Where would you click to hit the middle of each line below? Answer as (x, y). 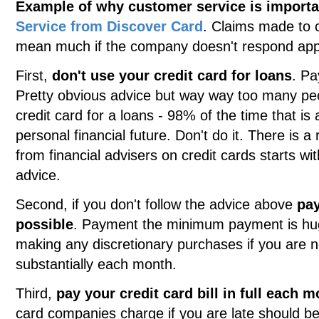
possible (45, 224)
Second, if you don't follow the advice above (156, 204)
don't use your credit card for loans (172, 75)
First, (34, 75)
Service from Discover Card (109, 26)
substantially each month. (96, 264)
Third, (36, 293)
